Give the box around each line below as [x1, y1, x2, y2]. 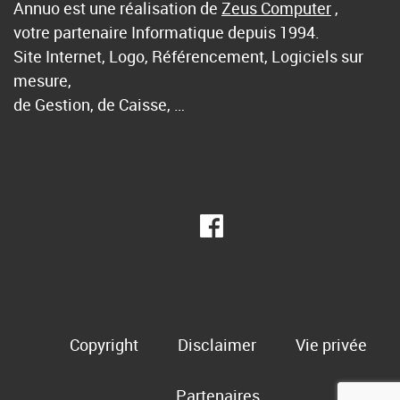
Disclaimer [177, 333, 256, 355]
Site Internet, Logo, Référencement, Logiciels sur [13, 45, 363, 67]
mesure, [13, 69, 71, 91]
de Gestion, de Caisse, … [13, 93, 185, 115]
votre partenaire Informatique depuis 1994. [13, 21, 320, 43]
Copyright [69, 333, 138, 355]
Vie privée [295, 333, 367, 355]
